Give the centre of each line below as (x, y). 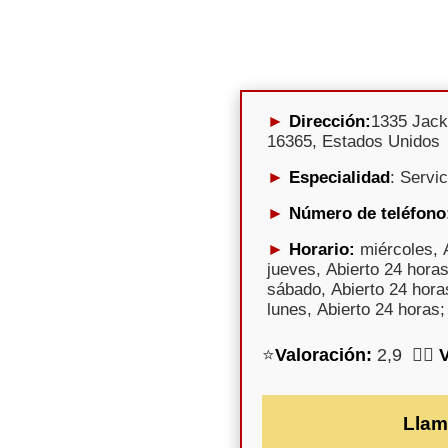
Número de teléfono (367, 213)
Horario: (322, 249)
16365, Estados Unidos (353, 141)
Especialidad (339, 177)
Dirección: (330, 121)
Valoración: (323, 354)
